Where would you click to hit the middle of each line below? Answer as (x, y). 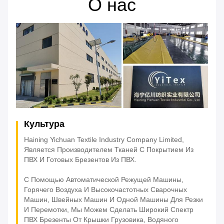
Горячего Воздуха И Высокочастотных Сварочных (105, 190)
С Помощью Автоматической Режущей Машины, (104, 180)
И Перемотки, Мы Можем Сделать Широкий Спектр (109, 210)
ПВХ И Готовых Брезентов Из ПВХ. (80, 160)
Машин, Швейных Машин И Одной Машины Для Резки (113, 200)
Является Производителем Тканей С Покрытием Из (109, 150)
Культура (44, 124)
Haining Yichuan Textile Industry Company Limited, (104, 140)
